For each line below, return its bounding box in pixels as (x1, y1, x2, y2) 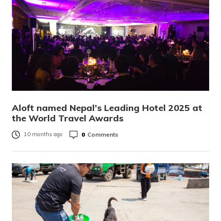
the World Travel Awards (12, 112, 123, 124)
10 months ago (24, 131, 63, 138)
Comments (87, 130, 118, 138)
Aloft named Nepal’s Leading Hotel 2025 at (12, 102, 202, 113)
